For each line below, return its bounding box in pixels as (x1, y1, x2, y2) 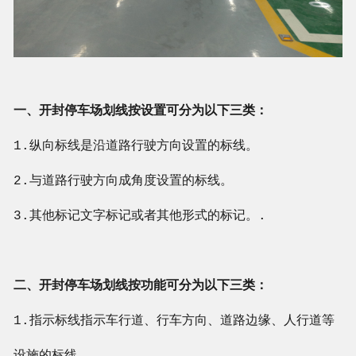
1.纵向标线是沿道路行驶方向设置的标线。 (13, 139, 258, 154)
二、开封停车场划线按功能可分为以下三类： (13, 279, 268, 294)
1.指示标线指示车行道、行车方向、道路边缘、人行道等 (13, 314, 335, 329)
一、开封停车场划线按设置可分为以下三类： (13, 104, 268, 119)
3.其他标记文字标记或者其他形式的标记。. (13, 209, 266, 224)
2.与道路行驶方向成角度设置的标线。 (13, 174, 233, 189)
